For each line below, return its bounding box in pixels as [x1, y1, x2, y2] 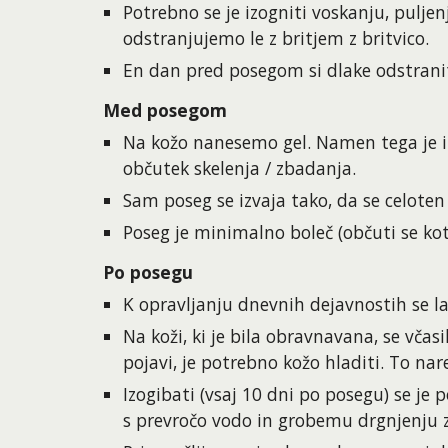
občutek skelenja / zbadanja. [122, 156, 356, 180]
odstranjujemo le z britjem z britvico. [122, 26, 429, 50]
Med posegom [102, 98, 227, 122]
